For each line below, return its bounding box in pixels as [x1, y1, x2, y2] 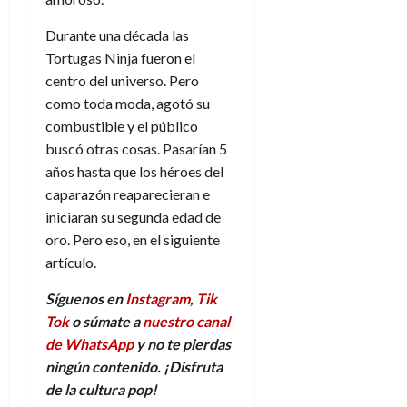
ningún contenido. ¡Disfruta [45, 357, 223, 375]
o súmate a [69, 312, 143, 330]
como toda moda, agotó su [45, 94, 210, 112]
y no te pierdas [134, 334, 231, 352]
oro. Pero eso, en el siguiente [45, 230, 220, 248]
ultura [85, 380, 127, 398]
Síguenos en [45, 289, 125, 307]
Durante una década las [45, 25, 189, 44]
